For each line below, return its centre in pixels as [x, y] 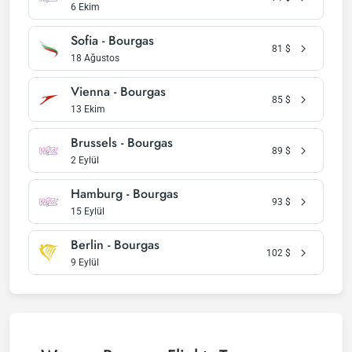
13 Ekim [88, 109]
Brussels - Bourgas [122, 143]
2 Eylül [85, 160]
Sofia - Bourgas [112, 40]
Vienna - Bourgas [118, 92]
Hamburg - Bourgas [125, 194]
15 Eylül [88, 211]
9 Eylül [85, 262]
